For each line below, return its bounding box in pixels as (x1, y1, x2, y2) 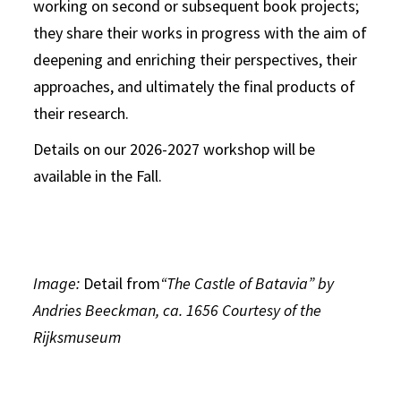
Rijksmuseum (33, 326, 122, 347)
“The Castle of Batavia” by (160, 272, 335, 294)
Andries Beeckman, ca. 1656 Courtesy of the (33, 299, 322, 320)
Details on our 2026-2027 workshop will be (33, 138, 316, 159)
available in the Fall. (33, 165, 163, 186)
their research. (33, 102, 130, 124)
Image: (33, 272, 84, 294)
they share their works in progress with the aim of (33, 21, 368, 43)
